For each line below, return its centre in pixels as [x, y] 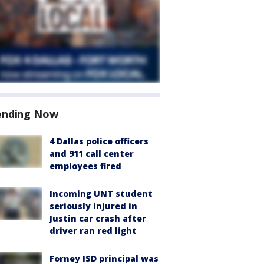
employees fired [85, 166]
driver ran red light [93, 231]
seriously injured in [93, 206]
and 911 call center [92, 154]
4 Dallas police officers [99, 141]
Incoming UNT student [101, 194]
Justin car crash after [98, 218]
